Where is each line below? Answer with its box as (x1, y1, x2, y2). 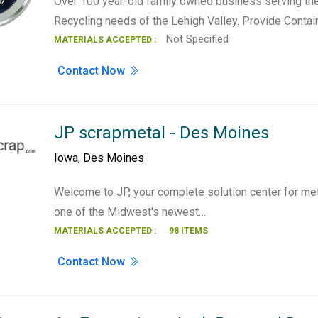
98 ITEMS (169, 226, 209, 236)
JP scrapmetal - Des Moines (54, 123, 270, 143)
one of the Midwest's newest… (54, 205, 207, 219)
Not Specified (163, 33, 229, 45)
